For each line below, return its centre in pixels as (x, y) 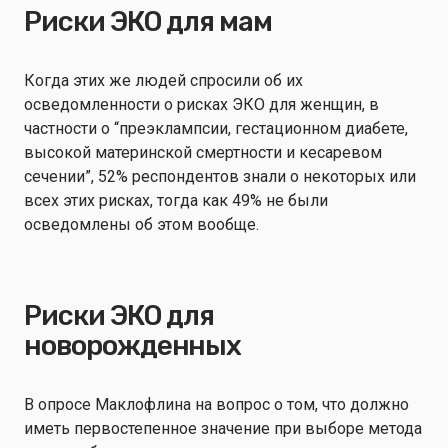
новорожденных (133, 345)
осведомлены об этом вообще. (143, 224)
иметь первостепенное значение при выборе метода (223, 428)
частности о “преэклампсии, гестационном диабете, (216, 128)
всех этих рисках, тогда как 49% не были (176, 200)
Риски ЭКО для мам (148, 21)
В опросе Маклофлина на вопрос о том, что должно (216, 404)
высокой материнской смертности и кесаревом (203, 152)
